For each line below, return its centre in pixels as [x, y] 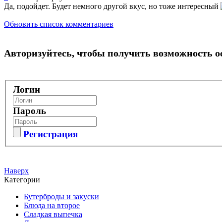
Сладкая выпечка [53, 215]
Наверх [16, 171]
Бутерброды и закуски [61, 197]
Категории [22, 180]
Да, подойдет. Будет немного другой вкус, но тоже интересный [112, 6]
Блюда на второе [52, 206]
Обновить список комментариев [59, 24]
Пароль [30, 111]
